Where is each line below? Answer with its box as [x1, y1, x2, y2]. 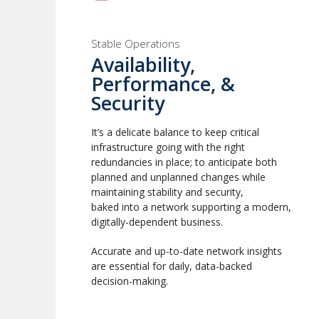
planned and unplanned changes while [91, 170, 266, 184]
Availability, [91, 51, 195, 78]
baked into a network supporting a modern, [91, 200, 291, 214]
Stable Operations [91, 36, 180, 51]
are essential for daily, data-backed [91, 259, 252, 273]
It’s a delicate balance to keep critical [91, 125, 259, 139]
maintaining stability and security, [91, 185, 244, 199]
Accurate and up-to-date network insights [91, 244, 282, 258]
